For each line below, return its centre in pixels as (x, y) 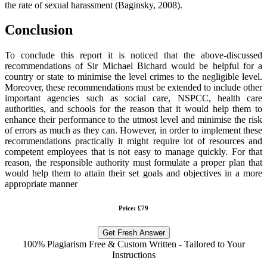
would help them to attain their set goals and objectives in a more (133, 173)
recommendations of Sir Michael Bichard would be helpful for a (133, 66)
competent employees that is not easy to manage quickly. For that (133, 152)
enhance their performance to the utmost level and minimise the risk (133, 120)
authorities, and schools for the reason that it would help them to (133, 109)
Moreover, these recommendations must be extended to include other (133, 88)
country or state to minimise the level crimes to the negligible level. (133, 77)
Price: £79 (133, 208)
